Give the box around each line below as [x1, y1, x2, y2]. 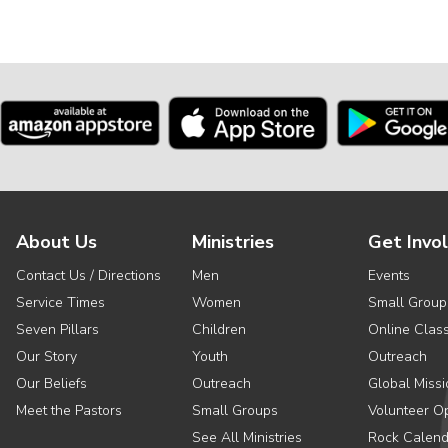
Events [368, 266, 410, 285]
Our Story [16, 347, 77, 366]
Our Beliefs [16, 374, 87, 393]
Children [192, 320, 246, 339]
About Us [16, 230, 97, 254]
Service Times [16, 293, 105, 312]
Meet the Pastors [16, 401, 122, 420]
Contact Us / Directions [16, 266, 161, 285]
